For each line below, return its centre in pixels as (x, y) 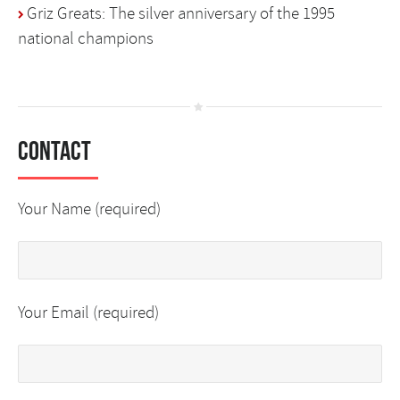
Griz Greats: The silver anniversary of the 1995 (181, 14)
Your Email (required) (88, 312)
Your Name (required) (89, 208)
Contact (54, 150)
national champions (86, 39)
